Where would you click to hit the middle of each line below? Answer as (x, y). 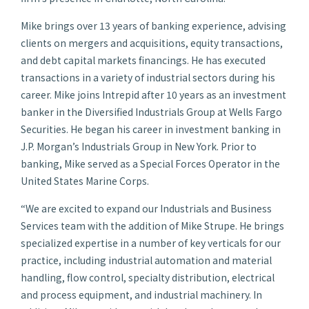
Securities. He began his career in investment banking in (151, 129)
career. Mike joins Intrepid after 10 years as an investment (153, 94)
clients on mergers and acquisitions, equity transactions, (152, 43)
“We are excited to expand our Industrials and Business (146, 208)
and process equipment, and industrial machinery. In (141, 295)
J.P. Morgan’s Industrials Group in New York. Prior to (139, 146)
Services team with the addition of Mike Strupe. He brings (152, 226)
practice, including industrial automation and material (146, 260)
